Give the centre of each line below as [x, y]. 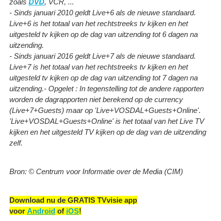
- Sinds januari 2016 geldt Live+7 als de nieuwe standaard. [103, 56]
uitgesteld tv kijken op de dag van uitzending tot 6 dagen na [104, 34]
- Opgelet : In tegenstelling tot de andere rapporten [124, 88]
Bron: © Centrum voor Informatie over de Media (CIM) [96, 171]
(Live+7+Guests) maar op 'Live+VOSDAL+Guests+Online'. [105, 110]
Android [41, 211]
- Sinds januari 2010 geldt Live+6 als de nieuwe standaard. [103, 12]
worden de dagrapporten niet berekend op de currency [96, 99]
